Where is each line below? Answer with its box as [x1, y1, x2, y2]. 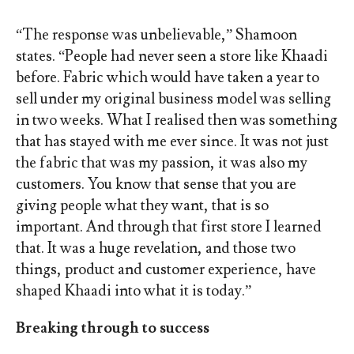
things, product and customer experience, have [15, 260, 316, 280]
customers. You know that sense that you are [15, 175, 296, 194]
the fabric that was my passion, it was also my [15, 153, 307, 173]
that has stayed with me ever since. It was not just [15, 132, 329, 152]
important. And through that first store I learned [15, 217, 322, 237]
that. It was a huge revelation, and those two [15, 239, 296, 258]
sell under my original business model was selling [15, 89, 331, 109]
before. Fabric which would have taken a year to [15, 68, 319, 88]
